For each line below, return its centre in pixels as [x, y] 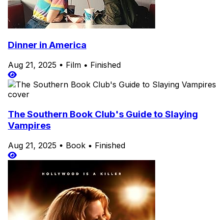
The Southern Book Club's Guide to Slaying [103, 114]
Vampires [29, 125]
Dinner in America [47, 45]
